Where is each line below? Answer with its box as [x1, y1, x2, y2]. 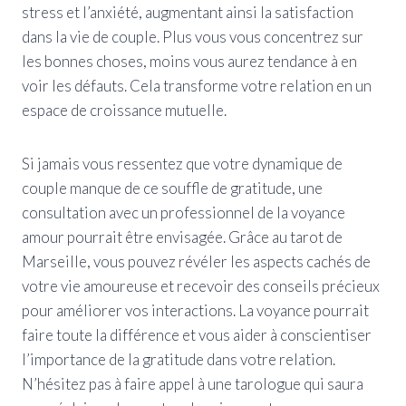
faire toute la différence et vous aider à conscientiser [22, 324, 372, 344]
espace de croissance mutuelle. [22, 100, 227, 120]
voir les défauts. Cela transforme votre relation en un [22, 75, 372, 95]
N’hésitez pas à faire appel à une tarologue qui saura [22, 373, 363, 393]
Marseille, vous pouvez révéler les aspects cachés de [22, 251, 371, 271]
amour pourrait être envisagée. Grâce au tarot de [22, 227, 343, 246]
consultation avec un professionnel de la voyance [22, 202, 345, 222]
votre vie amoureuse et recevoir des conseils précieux [22, 275, 380, 295]
